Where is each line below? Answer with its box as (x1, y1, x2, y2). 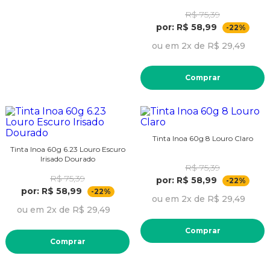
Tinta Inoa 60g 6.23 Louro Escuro (10, 144, 125, 154)
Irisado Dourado (40, 154, 95, 163)
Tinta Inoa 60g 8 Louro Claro (152, 133, 253, 143)
